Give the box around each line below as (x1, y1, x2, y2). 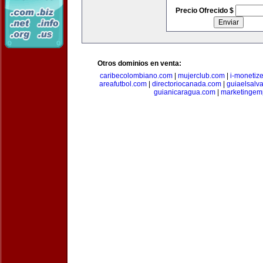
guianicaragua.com (154, 88, 215, 96)
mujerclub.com (177, 72, 225, 80)
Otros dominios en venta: (97, 59, 181, 68)
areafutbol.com (99, 80, 147, 88)
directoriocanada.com (152, 80, 221, 88)
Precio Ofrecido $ (175, 6, 235, 15)
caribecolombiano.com (99, 72, 173, 80)
